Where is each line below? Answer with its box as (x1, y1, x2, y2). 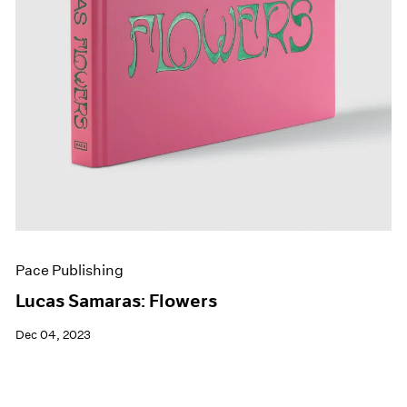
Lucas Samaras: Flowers (15, 289, 218, 312)
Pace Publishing (15, 261, 124, 279)
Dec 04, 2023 (15, 326, 92, 342)
